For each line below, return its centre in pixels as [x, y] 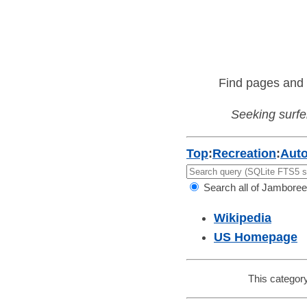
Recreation [244, 154]
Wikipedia [243, 218]
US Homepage [256, 237]
